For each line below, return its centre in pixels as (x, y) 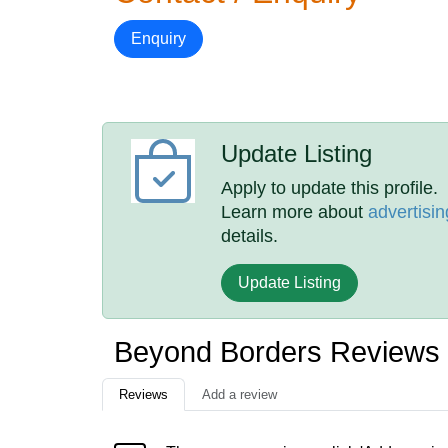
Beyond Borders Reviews (277, 352)
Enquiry (158, 38)
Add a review (239, 394)
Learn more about (295, 212)
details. (250, 236)
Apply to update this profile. (330, 188)
